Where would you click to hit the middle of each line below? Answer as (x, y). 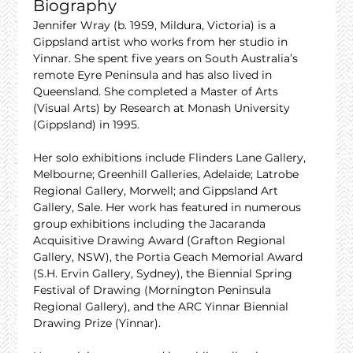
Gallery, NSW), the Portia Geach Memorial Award (170, 257)
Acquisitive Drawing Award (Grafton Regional (161, 241)
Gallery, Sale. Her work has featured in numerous (169, 208)
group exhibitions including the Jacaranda (151, 224)
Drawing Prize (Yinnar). (97, 323)
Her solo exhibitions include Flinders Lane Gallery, (171, 158)
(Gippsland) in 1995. (87, 125)
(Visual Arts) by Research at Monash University (163, 108)
